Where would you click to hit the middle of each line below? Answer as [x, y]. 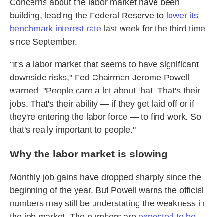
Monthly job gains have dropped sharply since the [105, 177]
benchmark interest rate [55, 29]
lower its [182, 15]
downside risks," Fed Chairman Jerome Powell [100, 77]
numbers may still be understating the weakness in [107, 203]
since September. [43, 42]
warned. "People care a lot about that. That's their [105, 91]
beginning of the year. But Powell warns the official [107, 190]
